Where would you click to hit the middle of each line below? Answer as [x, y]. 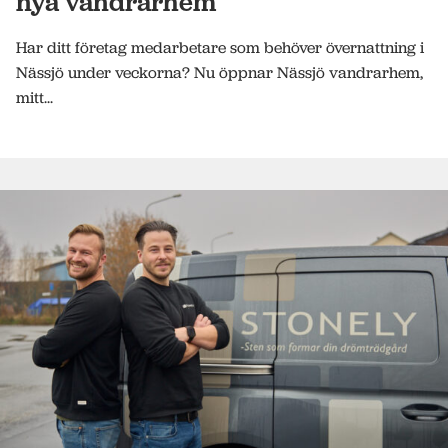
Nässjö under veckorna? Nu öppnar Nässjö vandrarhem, [219, 72]
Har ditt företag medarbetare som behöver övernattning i [220, 47]
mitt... [34, 97]
